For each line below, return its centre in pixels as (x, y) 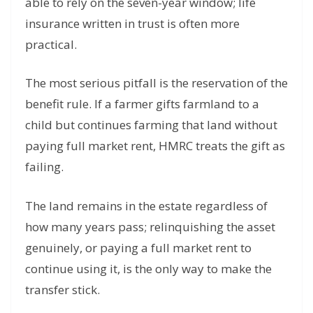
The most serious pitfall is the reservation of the (156, 83)
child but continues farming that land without (151, 125)
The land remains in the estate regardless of (146, 205)
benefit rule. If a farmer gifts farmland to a (142, 104)
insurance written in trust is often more (132, 23)
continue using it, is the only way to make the (148, 268)
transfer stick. (63, 289)
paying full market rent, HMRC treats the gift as (155, 146)
